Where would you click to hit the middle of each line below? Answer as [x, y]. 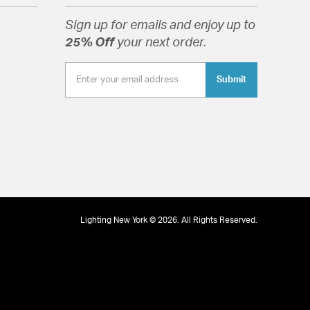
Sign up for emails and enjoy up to [160, 26]
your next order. [161, 43]
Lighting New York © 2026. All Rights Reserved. [168, 220]
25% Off [91, 43]
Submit [231, 80]
